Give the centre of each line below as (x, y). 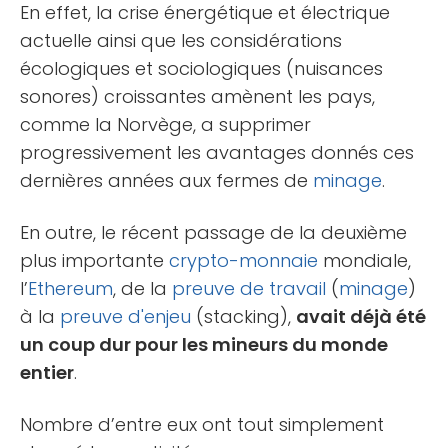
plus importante (94, 260)
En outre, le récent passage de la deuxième (213, 232)
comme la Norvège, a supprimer (165, 124)
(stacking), (243, 316)
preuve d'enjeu (125, 316)
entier (47, 372)
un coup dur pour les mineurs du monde (204, 344)
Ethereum (70, 288)
